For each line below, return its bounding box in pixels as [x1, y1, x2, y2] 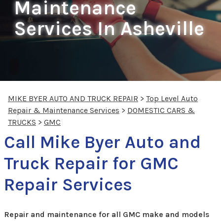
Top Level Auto [146, 93, 198, 103]
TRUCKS [8, 117, 36, 127]
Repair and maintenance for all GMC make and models [4, 209, 210, 219]
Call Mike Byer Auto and [4, 131, 201, 152]
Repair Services [4, 174, 132, 195]
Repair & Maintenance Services [8, 105, 119, 115]
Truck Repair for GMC [4, 152, 179, 174]
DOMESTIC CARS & [127, 105, 195, 115]
